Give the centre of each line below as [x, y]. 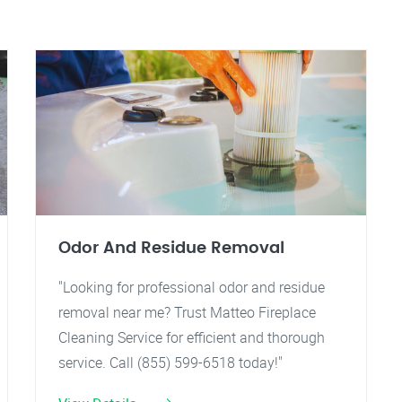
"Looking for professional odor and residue [192, 287]
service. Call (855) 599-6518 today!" [170, 363]
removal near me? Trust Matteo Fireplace [187, 312]
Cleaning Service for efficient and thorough [192, 337]
